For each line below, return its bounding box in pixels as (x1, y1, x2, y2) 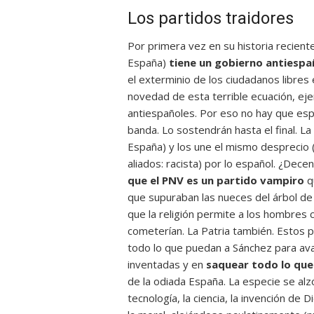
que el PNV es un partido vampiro (128, 173, 304, 187)
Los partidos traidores (128, 8, 294, 28)
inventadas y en (128, 257, 206, 271)
